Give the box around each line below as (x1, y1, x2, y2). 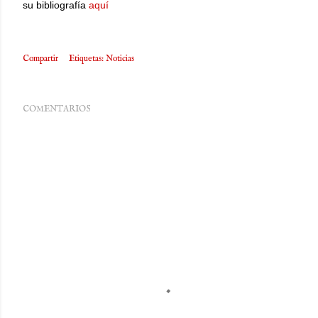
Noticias (106, 53, 134, 64)
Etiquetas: (69, 53, 104, 64)
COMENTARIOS (23, 104, 91, 114)
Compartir (23, 53, 58, 64)
